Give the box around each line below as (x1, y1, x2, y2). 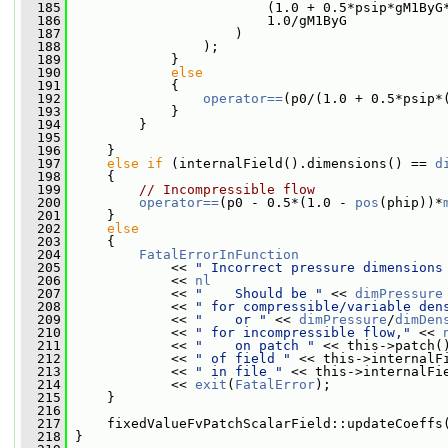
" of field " (195, 351, 291, 366)
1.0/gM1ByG (67, 13, 347, 28)
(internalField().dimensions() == (163, 156, 435, 171)
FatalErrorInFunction (139, 247, 299, 262)
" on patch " (195, 338, 315, 353)
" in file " (195, 364, 283, 379)
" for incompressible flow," (195, 325, 411, 340)
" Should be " (195, 286, 323, 301)
